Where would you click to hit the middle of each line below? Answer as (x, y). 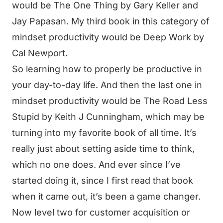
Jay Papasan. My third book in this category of (111, 21)
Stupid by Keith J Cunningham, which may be (108, 117)
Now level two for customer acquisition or (101, 212)
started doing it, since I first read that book (103, 180)
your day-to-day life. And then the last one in (107, 85)
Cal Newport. (40, 53)
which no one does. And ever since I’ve (96, 165)
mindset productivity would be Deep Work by (108, 37)
